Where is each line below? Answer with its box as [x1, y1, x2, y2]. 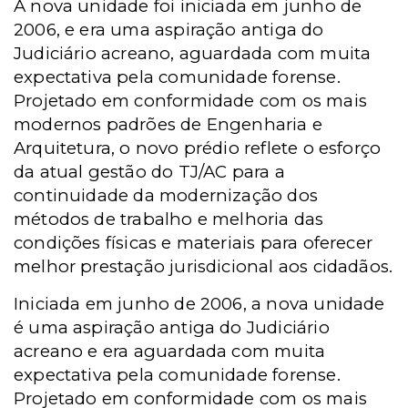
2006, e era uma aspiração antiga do [14, 19, 324, 40]
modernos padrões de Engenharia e [14, 114, 322, 135]
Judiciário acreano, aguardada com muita [14, 43, 372, 64]
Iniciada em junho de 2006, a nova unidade [14, 293, 385, 314]
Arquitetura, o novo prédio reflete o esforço [14, 138, 382, 158]
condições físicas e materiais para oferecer [14, 232, 373, 253]
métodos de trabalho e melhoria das [14, 209, 324, 229]
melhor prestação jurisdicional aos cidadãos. [14, 256, 393, 277]
